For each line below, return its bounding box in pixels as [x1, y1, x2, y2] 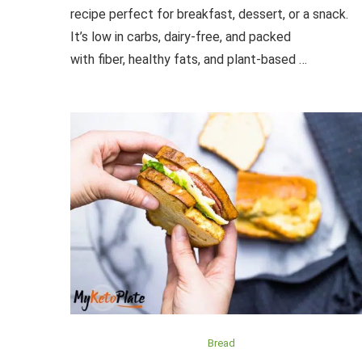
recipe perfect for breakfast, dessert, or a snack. [70, 6, 348, 22]
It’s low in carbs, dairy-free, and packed [70, 28, 291, 44]
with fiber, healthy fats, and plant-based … [70, 51, 307, 67]
